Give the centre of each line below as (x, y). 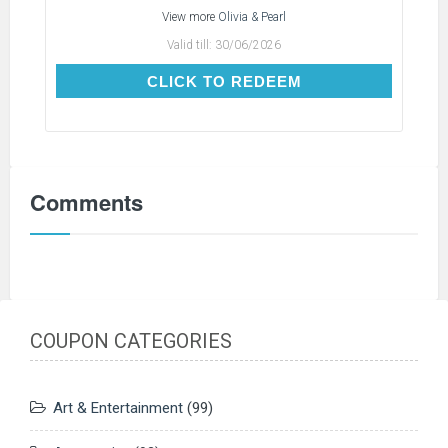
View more (190, 16)
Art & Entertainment (118, 408)
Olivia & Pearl (252, 16)
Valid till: (191, 44)
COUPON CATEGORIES (131, 341)
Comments (86, 201)
